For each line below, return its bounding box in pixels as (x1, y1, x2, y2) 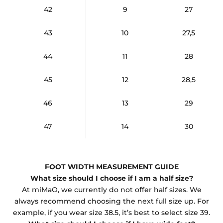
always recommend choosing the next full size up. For (14, 197, 209, 206)
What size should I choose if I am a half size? (30, 174, 193, 183)
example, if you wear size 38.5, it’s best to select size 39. (13, 208, 210, 217)
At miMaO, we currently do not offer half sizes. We (21, 185, 202, 194)
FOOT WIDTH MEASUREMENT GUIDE (44, 162, 179, 171)
